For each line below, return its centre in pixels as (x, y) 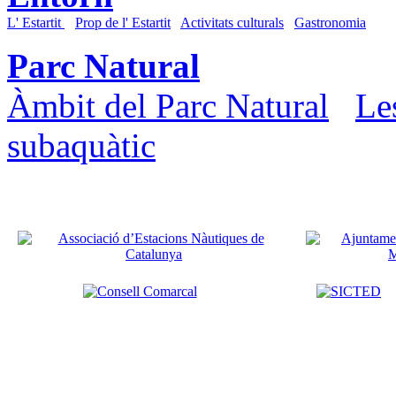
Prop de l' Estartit (123, 22)
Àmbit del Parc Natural (168, 105)
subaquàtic (81, 145)
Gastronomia (330, 22)
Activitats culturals (232, 22)
